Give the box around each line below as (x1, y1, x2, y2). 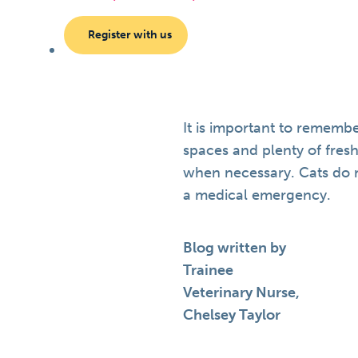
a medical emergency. (182, 186, 331, 204)
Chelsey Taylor (182, 306, 280, 324)
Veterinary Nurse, (182, 284, 300, 301)
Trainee (182, 261, 233, 279)
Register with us (88, 27, 172, 42)
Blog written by (182, 239, 286, 257)
